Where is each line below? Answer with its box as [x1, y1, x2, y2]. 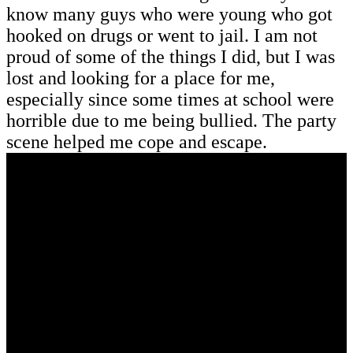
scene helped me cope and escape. [6, 131, 267, 152]
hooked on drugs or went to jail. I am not [6, 24, 318, 46]
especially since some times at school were [6, 88, 334, 110]
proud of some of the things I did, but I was [6, 46, 335, 67]
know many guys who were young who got [6, 3, 333, 24]
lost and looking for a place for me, [6, 67, 275, 88]
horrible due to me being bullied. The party [6, 110, 336, 131]
